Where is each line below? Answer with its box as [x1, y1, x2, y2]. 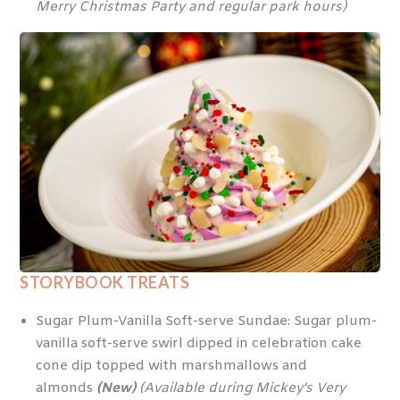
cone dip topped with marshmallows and [35, 357, 307, 376]
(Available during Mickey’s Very [138, 379, 346, 398]
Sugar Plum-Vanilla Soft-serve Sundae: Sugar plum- [35, 312, 377, 331]
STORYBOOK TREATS [20, 271, 190, 292]
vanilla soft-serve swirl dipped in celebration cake [35, 335, 362, 354]
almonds [35, 379, 96, 398]
